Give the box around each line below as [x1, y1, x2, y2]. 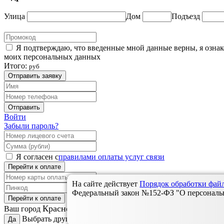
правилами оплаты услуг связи [58, 152, 164, 161]
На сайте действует [72, 179, 140, 188]
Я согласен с [16, 152, 58, 161]
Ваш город [4, 204, 42, 213]
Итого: [4, 61, 27, 70]
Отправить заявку [8, 72, 62, 80]
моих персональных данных [4, 52, 100, 61]
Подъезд [171, 12, 200, 21]
